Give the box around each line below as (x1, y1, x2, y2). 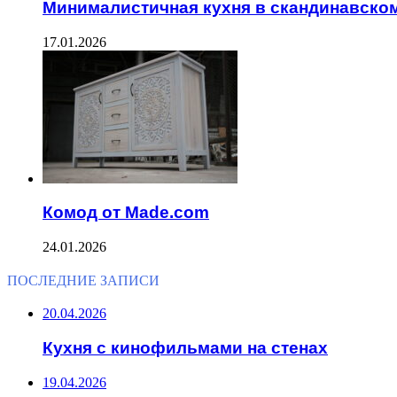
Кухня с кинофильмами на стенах (43, 338, 328, 357)
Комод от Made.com (43, 203, 209, 222)
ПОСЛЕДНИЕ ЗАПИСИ (7, 270, 160, 292)
